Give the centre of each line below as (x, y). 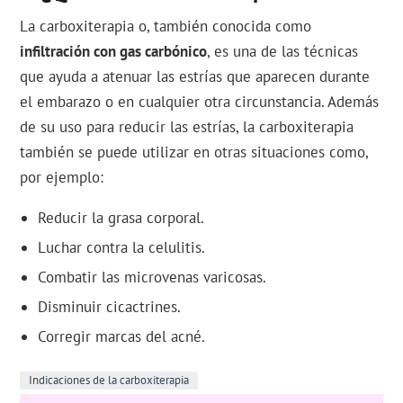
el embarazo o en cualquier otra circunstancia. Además (200, 102)
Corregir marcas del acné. (122, 337)
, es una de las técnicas (283, 52)
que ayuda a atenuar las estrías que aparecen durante (195, 77)
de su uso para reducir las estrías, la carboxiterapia (187, 127)
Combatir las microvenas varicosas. (152, 278)
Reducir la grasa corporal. (121, 218)
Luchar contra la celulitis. (122, 248)
